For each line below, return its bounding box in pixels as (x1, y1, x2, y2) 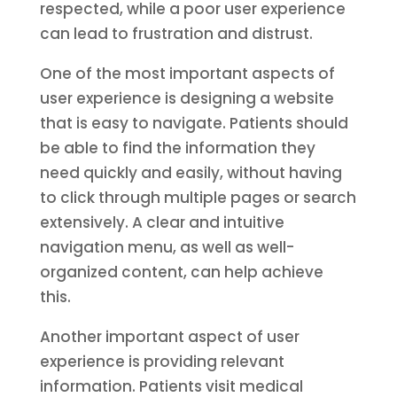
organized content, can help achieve (39, 261, 323, 283)
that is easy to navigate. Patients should (39, 113, 348, 134)
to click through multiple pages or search (39, 187, 356, 208)
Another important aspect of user (39, 326, 300, 347)
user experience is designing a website (39, 88, 334, 109)
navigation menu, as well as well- (39, 237, 294, 258)
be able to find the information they (39, 137, 315, 159)
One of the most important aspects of (39, 63, 335, 84)
